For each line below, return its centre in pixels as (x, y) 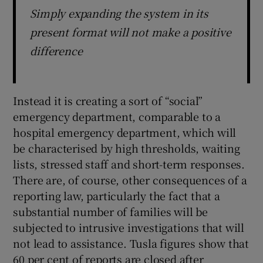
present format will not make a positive (131, 32)
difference (56, 51)
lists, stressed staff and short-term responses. (129, 164)
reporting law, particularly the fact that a (117, 196)
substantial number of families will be (110, 212)
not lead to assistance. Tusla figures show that (131, 243)
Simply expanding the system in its (119, 13)
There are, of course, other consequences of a (130, 180)
